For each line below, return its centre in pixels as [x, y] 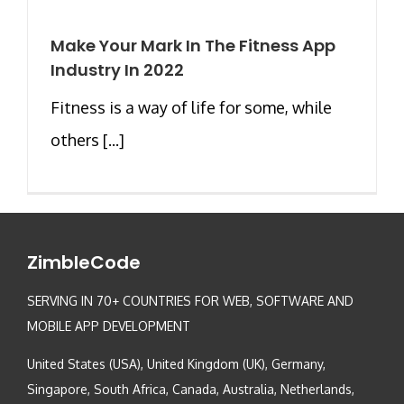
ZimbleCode [84, 262]
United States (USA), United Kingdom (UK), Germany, [176, 363]
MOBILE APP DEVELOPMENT [109, 326]
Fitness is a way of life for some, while [191, 107]
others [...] [87, 139]
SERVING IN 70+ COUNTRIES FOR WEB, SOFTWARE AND [190, 300]
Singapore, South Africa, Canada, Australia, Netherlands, [191, 389]
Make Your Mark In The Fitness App [193, 45]
